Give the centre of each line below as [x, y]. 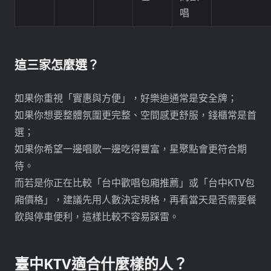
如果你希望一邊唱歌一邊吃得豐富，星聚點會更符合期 [131, 149]
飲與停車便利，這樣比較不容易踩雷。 [97, 217]
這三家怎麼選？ [57, 65]
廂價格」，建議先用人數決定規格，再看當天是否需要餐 [135, 200]
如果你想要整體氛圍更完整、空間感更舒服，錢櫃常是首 [135, 115]
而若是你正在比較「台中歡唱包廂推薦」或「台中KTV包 [135, 183]
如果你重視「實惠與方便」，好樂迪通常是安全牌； [126, 98]
